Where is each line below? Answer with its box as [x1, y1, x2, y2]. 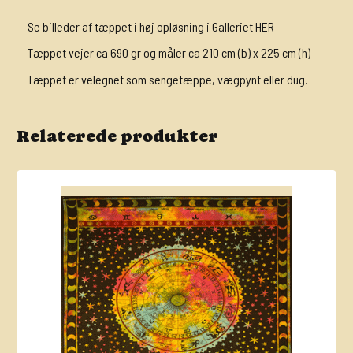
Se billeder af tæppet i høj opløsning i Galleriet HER [28, 18, 274, 34]
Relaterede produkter [16, 125, 218, 146]
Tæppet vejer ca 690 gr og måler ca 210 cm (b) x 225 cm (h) [28, 45, 310, 61]
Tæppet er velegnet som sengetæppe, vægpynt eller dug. [28, 71, 308, 87]
